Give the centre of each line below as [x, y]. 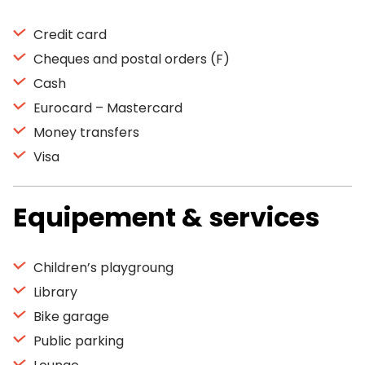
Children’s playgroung [102, 268]
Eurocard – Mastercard [106, 108]
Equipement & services [166, 217]
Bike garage [70, 317]
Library [54, 292]
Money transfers [85, 132]
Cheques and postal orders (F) [130, 59]
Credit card [68, 35]
